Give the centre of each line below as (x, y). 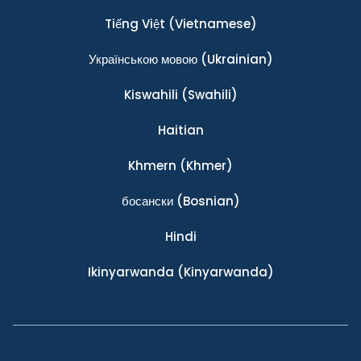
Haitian (180, 130)
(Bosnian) (206, 201)
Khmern (152, 165)
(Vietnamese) (211, 23)
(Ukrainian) (235, 59)
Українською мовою (143, 59)
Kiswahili (151, 94)
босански (147, 201)
